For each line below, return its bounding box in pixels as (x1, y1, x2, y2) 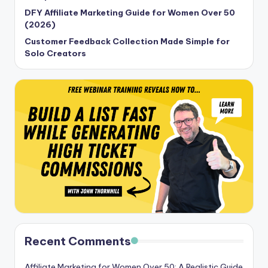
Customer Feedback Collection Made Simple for (25, 35, 230, 47)
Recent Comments (25, 234, 131, 249)
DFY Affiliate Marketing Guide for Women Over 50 (25, 7, 235, 18)
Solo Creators (25, 47, 86, 59)
